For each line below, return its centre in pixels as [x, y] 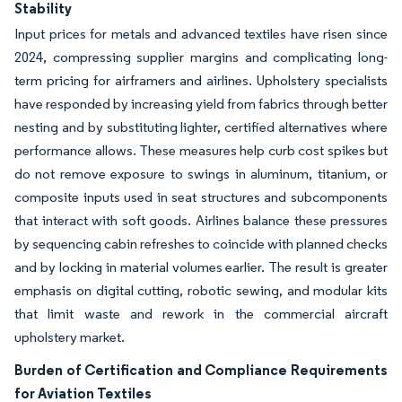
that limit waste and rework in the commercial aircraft [201, 314]
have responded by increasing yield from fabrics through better [201, 104]
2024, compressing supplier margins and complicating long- [201, 57]
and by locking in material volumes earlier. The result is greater [201, 267]
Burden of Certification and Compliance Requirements [201, 370]
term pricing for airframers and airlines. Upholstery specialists [201, 80]
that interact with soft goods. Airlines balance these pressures [201, 220]
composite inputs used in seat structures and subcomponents [201, 197]
